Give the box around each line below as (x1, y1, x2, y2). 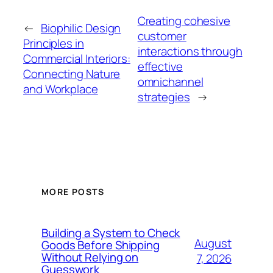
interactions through (137, 43, 243, 59)
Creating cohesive (137, 12, 230, 29)
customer (137, 27, 186, 44)
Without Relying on (41, 249, 139, 266)
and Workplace (23, 81, 98, 97)
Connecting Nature (23, 66, 121, 82)
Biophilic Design (40, 20, 121, 37)
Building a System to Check (41, 225, 180, 241)
